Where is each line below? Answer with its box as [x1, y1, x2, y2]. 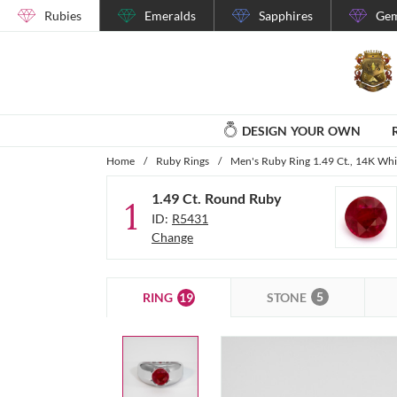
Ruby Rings [156, 153, 209, 167]
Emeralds [144, 8, 196, 23]
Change [152, 230, 193, 245]
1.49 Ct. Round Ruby [152, 190, 282, 207]
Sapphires [259, 8, 313, 23]
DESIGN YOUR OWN [241, 122, 361, 138]
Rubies [44, 8, 82, 23]
